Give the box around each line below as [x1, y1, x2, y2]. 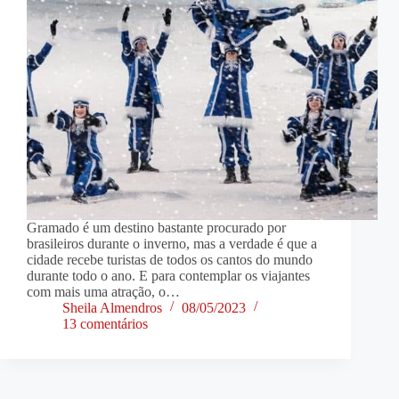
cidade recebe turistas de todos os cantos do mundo [27, 252, 313, 268]
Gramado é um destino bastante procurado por [27, 220, 286, 236]
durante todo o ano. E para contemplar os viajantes [27, 268, 310, 284]
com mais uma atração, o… [27, 284, 180, 300]
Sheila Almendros [62, 300, 162, 316]
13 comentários [62, 316, 148, 332]
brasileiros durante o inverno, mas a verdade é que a [27, 236, 317, 252]
